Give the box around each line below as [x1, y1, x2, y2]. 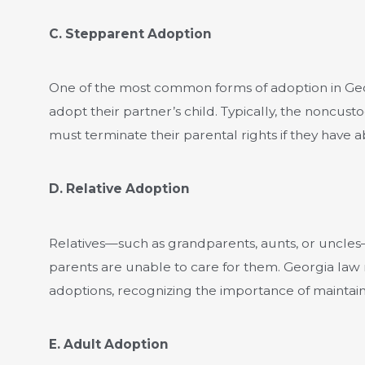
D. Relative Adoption [48, 181, 190, 197]
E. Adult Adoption [48, 336, 169, 353]
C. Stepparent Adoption [48, 25, 212, 42]
